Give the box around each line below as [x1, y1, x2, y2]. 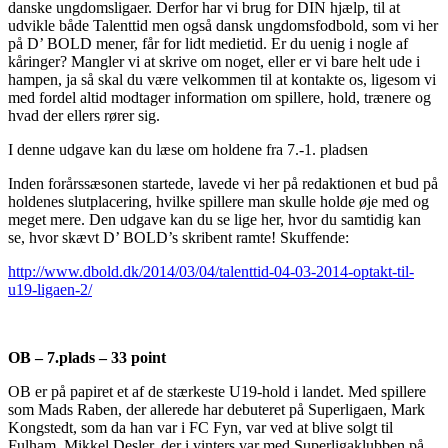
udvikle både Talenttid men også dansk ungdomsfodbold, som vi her [8, 17, 438, 35]
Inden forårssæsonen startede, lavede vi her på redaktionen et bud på [8, 175, 438, 193]
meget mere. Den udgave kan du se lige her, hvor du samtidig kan [8, 211, 421, 229]
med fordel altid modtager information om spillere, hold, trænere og [8, 89, 431, 107]
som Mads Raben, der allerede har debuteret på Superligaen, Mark [8, 401, 425, 419]
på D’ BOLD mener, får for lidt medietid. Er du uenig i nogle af [8, 35, 408, 53]
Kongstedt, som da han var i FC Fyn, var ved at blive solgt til [8, 419, 393, 437]
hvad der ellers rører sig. [8, 107, 160, 125]
